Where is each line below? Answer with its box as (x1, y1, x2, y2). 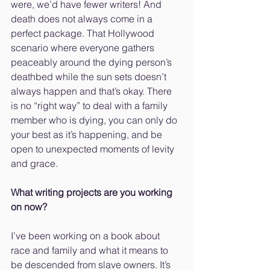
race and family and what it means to (11, 244, 171, 257)
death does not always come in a (11, 13, 155, 25)
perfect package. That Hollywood (11, 27, 157, 40)
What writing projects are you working (11, 186, 175, 199)
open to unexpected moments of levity (11, 143, 177, 155)
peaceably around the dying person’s (11, 56, 174, 69)
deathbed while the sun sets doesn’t (11, 71, 169, 83)
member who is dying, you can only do (11, 114, 180, 127)
